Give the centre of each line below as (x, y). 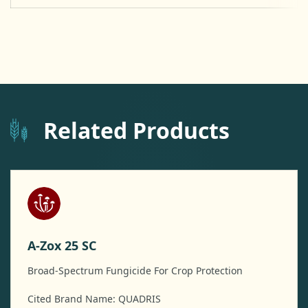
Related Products (136, 131)
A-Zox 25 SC (62, 246)
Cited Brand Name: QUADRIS (94, 299)
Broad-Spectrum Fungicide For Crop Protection (135, 271)
